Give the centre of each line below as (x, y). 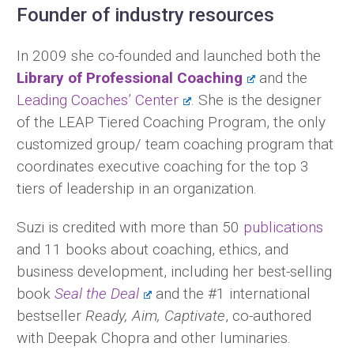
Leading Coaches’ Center (98, 100)
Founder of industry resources (145, 15)
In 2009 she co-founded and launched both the (169, 56)
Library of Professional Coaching (130, 78)
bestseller (51, 315)
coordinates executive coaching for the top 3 (163, 166)
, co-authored (268, 315)
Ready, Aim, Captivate (155, 315)
